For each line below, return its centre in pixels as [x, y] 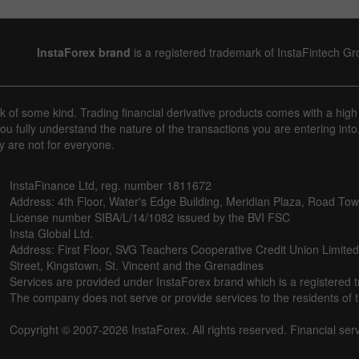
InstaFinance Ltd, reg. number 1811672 [111, 185]
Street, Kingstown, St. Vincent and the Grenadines [137, 265]
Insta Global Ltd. [51, 233]
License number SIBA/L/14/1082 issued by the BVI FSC [150, 217]
